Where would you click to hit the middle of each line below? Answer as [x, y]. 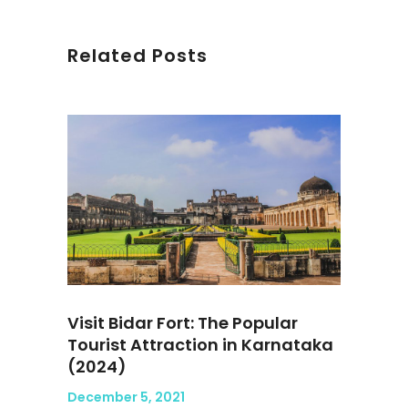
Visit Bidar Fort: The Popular [183, 323]
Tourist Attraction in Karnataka [200, 345]
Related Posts [138, 55]
